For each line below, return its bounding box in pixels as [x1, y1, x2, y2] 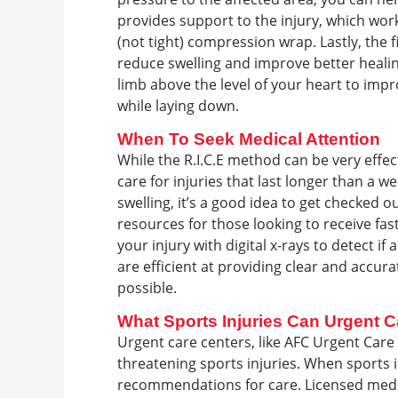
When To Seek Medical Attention [117, 130, 380, 148]
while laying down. [117, 96, 239, 115]
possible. [117, 278, 177, 298]
